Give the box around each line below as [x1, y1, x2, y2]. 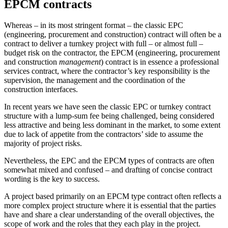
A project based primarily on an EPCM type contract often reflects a [4, 192, 221, 201]
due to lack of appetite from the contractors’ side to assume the [4, 130, 203, 139]
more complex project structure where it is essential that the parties [4, 201, 216, 210]
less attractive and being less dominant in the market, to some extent [4, 121, 220, 130]
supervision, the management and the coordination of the [4, 76, 185, 85]
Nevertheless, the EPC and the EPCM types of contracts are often [4, 156, 214, 165]
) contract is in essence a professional [101, 58, 219, 67]
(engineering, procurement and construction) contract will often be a [4, 30, 221, 39]
